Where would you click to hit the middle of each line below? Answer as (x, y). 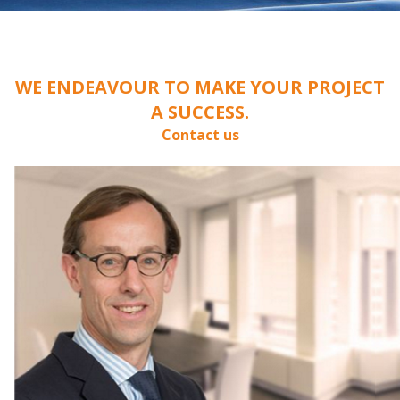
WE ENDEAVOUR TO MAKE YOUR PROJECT (200, 87)
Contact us (200, 135)
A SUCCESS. (200, 112)
